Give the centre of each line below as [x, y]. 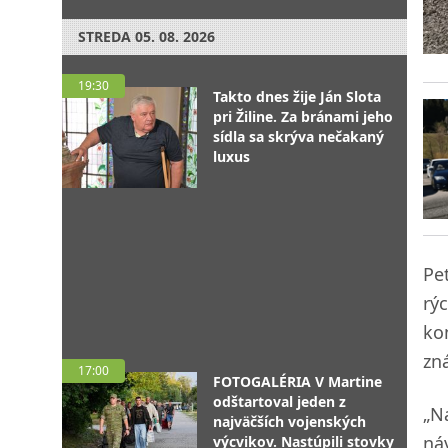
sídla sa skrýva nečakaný [298, 136]
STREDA [104, 36]
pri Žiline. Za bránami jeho [303, 116]
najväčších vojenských [289, 421]
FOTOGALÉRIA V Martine [297, 381]
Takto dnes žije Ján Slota [297, 96]
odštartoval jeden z [279, 401]
